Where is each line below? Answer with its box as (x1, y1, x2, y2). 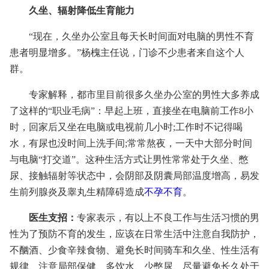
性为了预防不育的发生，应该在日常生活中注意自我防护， (10, 229, 259, 239)
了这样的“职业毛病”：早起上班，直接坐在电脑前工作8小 (10, 106, 253, 116)
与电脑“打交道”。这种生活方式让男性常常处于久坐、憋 (10, 154, 249, 165)
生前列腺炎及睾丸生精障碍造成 (10, 187, 144, 197)
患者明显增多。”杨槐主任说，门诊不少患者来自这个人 (10, 47, 244, 58)
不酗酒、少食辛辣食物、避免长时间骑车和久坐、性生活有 (10, 245, 259, 255)
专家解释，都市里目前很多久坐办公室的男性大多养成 (29, 89, 259, 100)
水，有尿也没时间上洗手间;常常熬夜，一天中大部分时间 (10, 138, 252, 148)
